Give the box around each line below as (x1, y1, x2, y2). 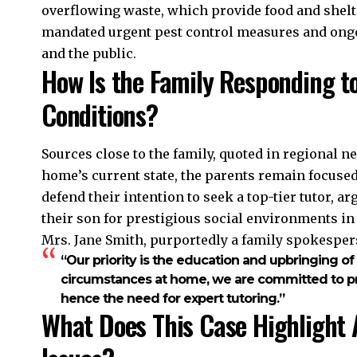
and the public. (41, 45, 136, 62)
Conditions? (41, 94, 158, 135)
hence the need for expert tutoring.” (61, 290, 284, 306)
